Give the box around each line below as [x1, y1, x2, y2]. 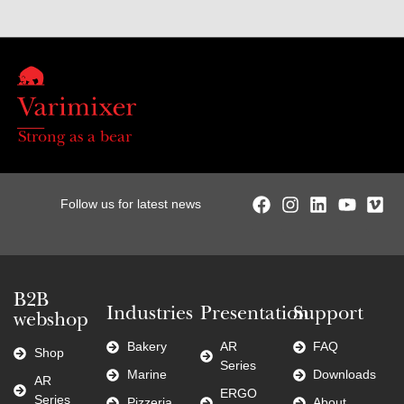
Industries [106, 305, 194, 326]
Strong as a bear [18, 130, 132, 147]
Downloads [313, 367, 377, 382]
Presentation [199, 305, 309, 326]
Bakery [126, 339, 167, 354]
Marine [126, 367, 167, 382]
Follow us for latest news [60, 197, 202, 212]
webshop [14, 311, 88, 332]
